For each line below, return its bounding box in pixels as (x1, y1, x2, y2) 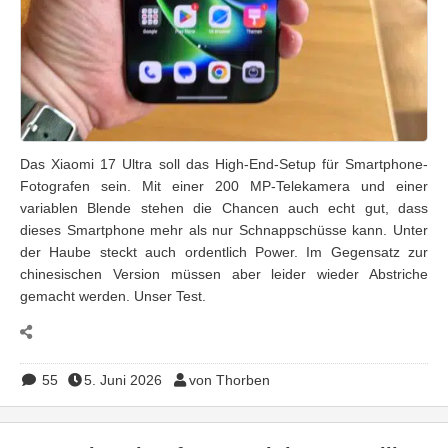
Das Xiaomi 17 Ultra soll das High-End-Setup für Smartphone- (20, 156, 428, 172)
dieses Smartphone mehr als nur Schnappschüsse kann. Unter (20, 222, 428, 238)
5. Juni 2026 (84, 372, 162, 388)
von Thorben (188, 372, 270, 388)
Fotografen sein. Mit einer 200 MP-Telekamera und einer (20, 178, 428, 194)
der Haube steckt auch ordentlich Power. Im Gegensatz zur (20, 244, 428, 260)
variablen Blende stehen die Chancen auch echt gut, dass (20, 200, 428, 216)
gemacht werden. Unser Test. (20, 288, 206, 304)
